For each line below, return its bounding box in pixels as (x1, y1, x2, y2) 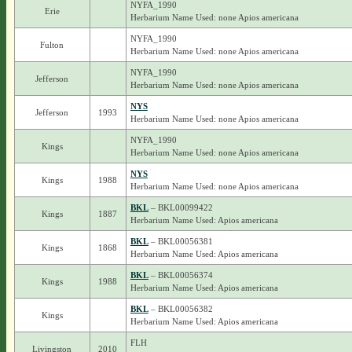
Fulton (40, 40, 64, 49)
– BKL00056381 (148, 236, 213, 246)
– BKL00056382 (148, 304, 213, 313)
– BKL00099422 (148, 203, 213, 212)
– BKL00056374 (148, 270, 213, 280)
